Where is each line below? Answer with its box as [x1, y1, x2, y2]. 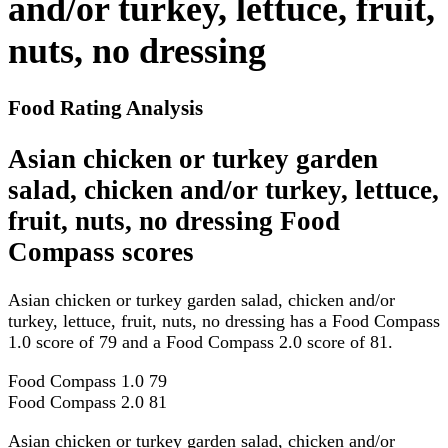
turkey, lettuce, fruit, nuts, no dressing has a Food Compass [8, 311, 440, 332]
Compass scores [8, 236, 194, 267]
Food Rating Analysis [8, 96, 203, 121]
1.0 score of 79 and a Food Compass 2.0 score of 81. [8, 332, 393, 353]
